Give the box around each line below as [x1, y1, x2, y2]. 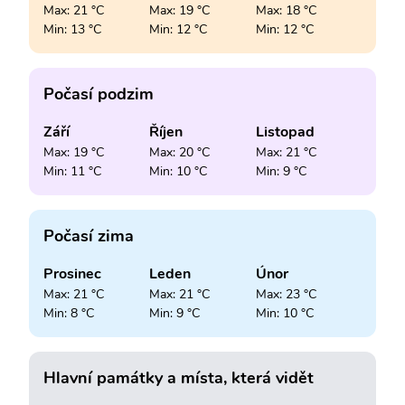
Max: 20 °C [149, 143, 211, 161]
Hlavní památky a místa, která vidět [43, 366, 314, 389]
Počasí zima [43, 224, 134, 247]
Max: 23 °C [255, 285, 316, 303]
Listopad [255, 121, 315, 142]
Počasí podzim [43, 82, 154, 105]
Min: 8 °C [43, 304, 94, 322]
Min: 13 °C [43, 20, 101, 38]
